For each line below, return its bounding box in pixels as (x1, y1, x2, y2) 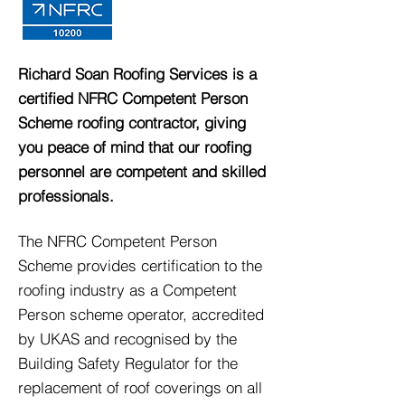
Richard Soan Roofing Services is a (18, 64, 257, 83)
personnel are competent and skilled (18, 162, 266, 181)
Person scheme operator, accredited (18, 305, 264, 324)
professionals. (18, 186, 114, 205)
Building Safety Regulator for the (18, 353, 238, 372)
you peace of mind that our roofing (18, 137, 251, 156)
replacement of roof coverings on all (18, 378, 262, 397)
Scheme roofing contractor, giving (18, 113, 246, 132)
